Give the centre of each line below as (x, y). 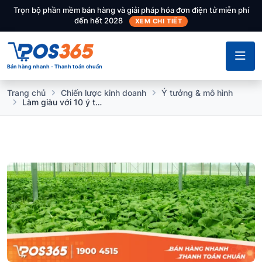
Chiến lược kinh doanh (104, 93)
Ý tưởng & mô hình (197, 93)
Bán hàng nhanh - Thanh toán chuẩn (55, 66)
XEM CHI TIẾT (158, 21)
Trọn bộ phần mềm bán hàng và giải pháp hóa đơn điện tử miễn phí (131, 10)
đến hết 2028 (99, 20)
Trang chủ (26, 93)
